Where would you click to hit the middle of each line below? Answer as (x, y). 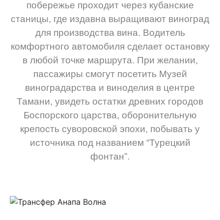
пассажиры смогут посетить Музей (110, 74)
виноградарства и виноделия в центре (110, 88)
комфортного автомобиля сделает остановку (110, 47)
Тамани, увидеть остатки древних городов (110, 102)
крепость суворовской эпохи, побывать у (110, 129)
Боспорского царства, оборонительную (110, 115)
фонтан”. (110, 157)
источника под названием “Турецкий (110, 143)
